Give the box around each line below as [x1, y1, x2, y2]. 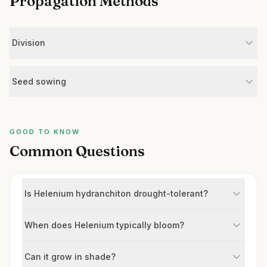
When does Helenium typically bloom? [24, 220, 184, 230]
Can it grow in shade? [24, 252, 116, 262]
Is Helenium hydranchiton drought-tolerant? [24, 188, 208, 198]
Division [12, 38, 45, 48]
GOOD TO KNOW [10, 128, 80, 136]
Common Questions [10, 142, 145, 160]
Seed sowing [12, 76, 66, 86]
